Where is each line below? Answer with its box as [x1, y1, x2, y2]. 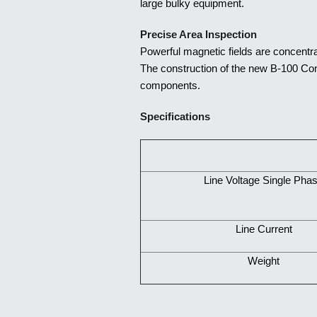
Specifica [139, 110, 185, 122]
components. [139, 79, 200, 91]
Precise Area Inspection [139, 28, 257, 40]
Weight [248, 255, 279, 267]
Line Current [235, 223, 292, 235]
